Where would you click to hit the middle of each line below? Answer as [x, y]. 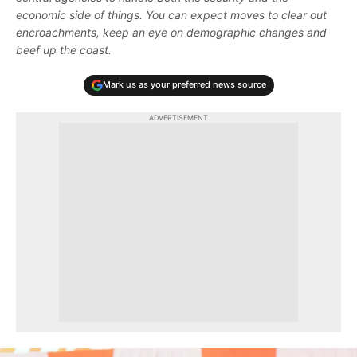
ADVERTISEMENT [178, 117]
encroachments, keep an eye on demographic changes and [171, 32]
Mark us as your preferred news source [184, 85]
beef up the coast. [64, 49]
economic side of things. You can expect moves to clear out [171, 14]
